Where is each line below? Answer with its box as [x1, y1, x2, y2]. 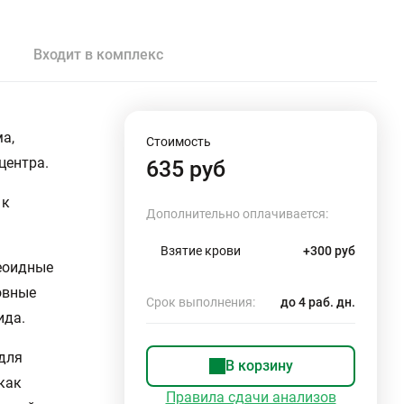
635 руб [146, 156, 225, 182]
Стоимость [146, 134, 211, 149]
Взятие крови [161, 243, 241, 258]
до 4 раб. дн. [280, 295, 355, 309]
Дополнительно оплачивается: [146, 207, 328, 221]
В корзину [225, 357, 293, 374]
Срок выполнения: [146, 295, 255, 309]
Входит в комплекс [33, 46, 163, 63]
